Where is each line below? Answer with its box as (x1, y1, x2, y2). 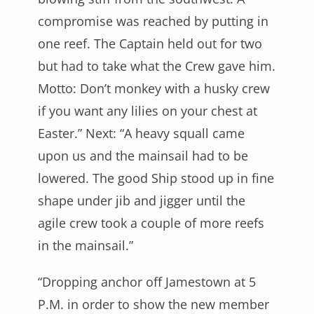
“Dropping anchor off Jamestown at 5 (38, 273, 256, 290)
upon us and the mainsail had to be (38, 146, 248, 164)
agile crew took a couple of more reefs (38, 214, 264, 231)
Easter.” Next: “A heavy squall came (38, 124, 245, 142)
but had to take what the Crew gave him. (38, 57, 275, 74)
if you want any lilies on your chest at (38, 102, 257, 119)
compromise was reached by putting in (38, 12, 268, 29)
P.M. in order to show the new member (38, 295, 269, 313)
